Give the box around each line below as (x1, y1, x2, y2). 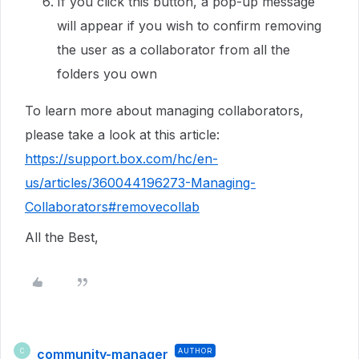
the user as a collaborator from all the (57, 42, 290, 58)
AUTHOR (178, 346, 212, 355)
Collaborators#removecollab (25, 199, 200, 215)
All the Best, (25, 229, 103, 245)
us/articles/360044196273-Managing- (25, 175, 256, 191)
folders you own (57, 66, 157, 82)
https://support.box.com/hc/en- (25, 151, 218, 167)
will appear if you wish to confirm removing (57, 18, 321, 34)
